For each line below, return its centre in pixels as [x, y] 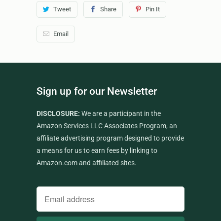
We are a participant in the [120, 113]
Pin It [152, 9]
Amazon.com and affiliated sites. [87, 163]
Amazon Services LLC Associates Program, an [107, 126]
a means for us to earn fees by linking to [97, 150]
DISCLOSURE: [58, 113]
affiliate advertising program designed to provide [110, 138]
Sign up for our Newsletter [97, 91]
